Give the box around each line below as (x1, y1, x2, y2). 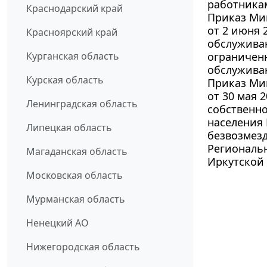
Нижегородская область (26, 240, 140, 254)
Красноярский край (26, 26, 117, 39)
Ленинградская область (26, 97, 138, 111)
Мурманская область (26, 193, 125, 206)
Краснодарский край (26, 2, 123, 15)
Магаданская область (26, 145, 128, 159)
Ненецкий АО (26, 216, 89, 230)
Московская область (26, 169, 123, 182)
